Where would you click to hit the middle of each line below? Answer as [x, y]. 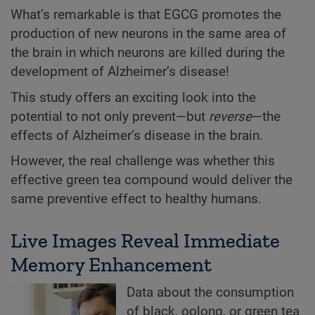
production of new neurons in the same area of [148, 34]
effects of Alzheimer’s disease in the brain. [137, 135]
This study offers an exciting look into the [133, 97]
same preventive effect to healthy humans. [136, 199]
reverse [230, 116]
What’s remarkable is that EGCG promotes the [146, 15]
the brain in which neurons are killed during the [148, 53]
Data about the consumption [210, 292]
